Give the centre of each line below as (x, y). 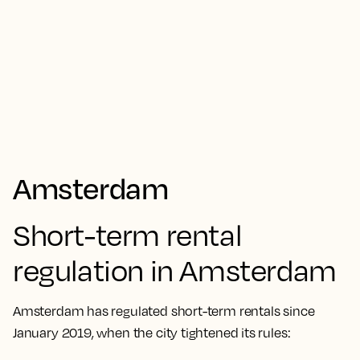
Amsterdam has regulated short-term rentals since (164, 311)
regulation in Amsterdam (175, 270)
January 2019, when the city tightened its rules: (153, 333)
